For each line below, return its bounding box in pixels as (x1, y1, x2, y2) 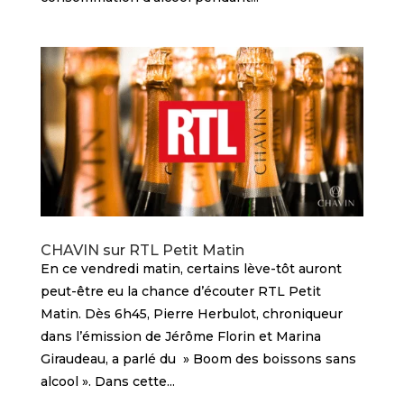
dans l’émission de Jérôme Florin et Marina (40, 328, 321, 345)
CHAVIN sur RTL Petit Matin (40, 242, 244, 260)
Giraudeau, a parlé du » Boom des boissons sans (40, 351, 356, 368)
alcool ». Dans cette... (40, 373, 175, 390)
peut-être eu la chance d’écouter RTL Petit (40, 283, 321, 300)
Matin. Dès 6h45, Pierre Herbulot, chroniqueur (40, 306, 343, 323)
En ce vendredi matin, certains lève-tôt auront (40, 261, 342, 278)
